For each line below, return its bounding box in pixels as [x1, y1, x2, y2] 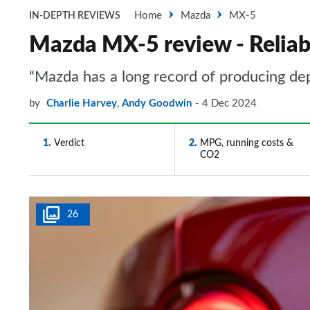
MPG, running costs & [199, 138, 293, 148]
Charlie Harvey [46, 98, 117, 109]
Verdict [54, 138, 84, 148]
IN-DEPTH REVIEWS [29, 11, 120, 21]
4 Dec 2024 [202, 98, 257, 109]
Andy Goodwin [122, 98, 192, 109]
